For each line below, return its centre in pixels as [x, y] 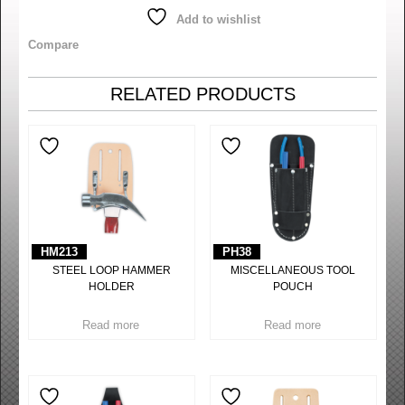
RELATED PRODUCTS [202, 94]
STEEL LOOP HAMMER [112, 270]
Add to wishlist [218, 19]
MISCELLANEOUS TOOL [293, 270]
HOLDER [112, 287]
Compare [53, 45]
